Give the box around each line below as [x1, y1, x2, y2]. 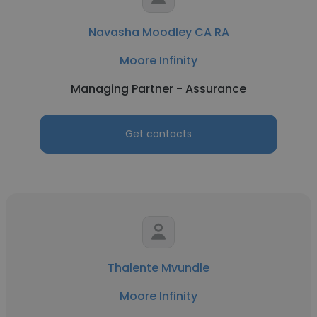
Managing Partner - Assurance [71, 81, 246, 97]
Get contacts [125, 127, 192, 141]
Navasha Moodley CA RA [88, 24, 229, 40]
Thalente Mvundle [108, 260, 209, 276]
